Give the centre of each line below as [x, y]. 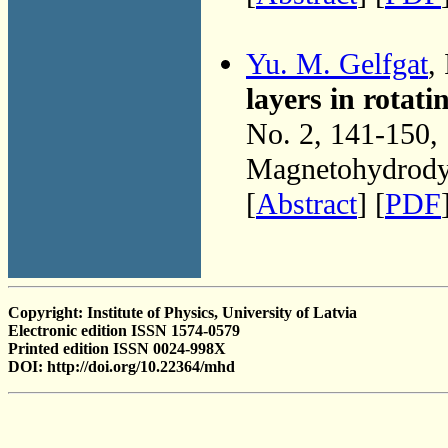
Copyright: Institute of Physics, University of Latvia [182, 312]
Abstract [306, 203]
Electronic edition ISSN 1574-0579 [124, 330]
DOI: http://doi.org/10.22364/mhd [121, 366]
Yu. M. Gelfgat [337, 63]
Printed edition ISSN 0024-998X [117, 348]
